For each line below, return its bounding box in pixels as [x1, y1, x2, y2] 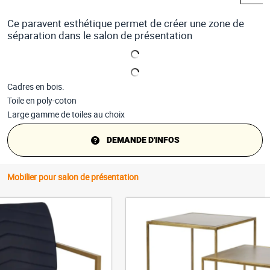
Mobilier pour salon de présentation [7, 171, 139, 184]
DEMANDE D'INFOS [106, 134, 180, 147]
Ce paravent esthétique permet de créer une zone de [7, 16, 244, 31]
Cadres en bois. [7, 80, 64, 93]
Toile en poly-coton [7, 95, 77, 107]
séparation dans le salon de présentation [7, 28, 192, 43]
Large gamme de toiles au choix [7, 108, 125, 121]
